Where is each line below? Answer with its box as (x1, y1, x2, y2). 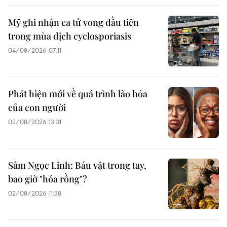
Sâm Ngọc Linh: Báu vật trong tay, (8, 159, 146, 172)
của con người (8, 101, 66, 114)
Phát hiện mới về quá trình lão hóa (8, 88, 147, 100)
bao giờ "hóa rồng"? (8, 173, 87, 185)
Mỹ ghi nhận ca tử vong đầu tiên (8, 16, 139, 29)
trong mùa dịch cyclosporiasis (8, 30, 131, 43)
